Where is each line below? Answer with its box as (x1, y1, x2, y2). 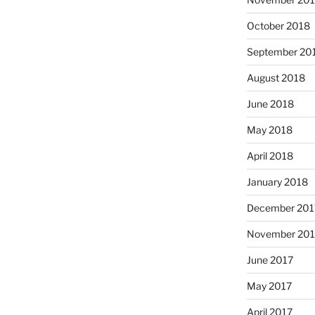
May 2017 (246, 280, 292, 292)
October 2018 (246, 20, 310, 32)
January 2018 (246, 176, 308, 188)
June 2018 (246, 98, 294, 110)
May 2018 (246, 124, 292, 136)
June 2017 (246, 254, 293, 266)
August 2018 (246, 72, 305, 84)
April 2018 (246, 150, 293, 162)
